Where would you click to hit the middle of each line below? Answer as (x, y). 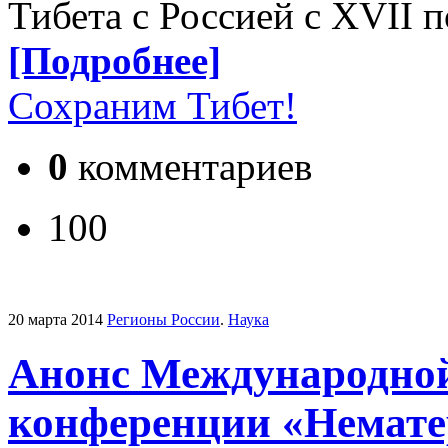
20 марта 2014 (55, 319)
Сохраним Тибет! (152, 105)
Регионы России (163, 319)
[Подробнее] (114, 60)
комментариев (190, 166)
